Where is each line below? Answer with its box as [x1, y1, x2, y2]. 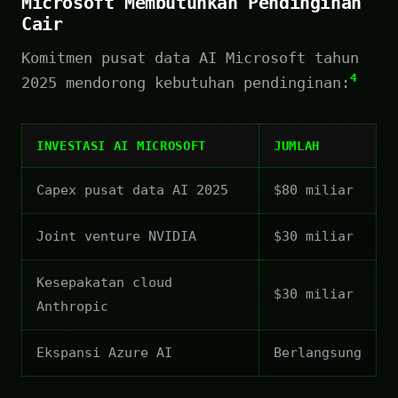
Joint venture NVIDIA [36, 227, 196, 244]
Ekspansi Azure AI [36, 344, 172, 361]
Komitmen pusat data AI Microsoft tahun [21, 48, 359, 67]
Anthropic [36, 298, 108, 314]
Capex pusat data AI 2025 [36, 181, 228, 198]
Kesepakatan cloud [36, 274, 172, 291]
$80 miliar [274, 181, 354, 198]
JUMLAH [274, 138, 321, 153]
